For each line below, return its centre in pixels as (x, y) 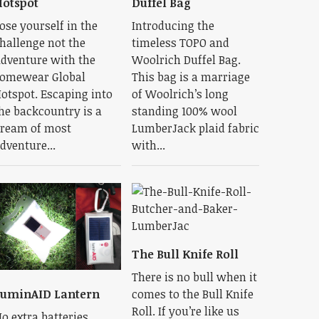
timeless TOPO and (180, 42)
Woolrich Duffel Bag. (186, 59)
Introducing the (173, 25)
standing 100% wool (184, 111)
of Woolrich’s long (180, 94)
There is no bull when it (194, 277)
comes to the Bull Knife (192, 294)
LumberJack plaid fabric (195, 128)
